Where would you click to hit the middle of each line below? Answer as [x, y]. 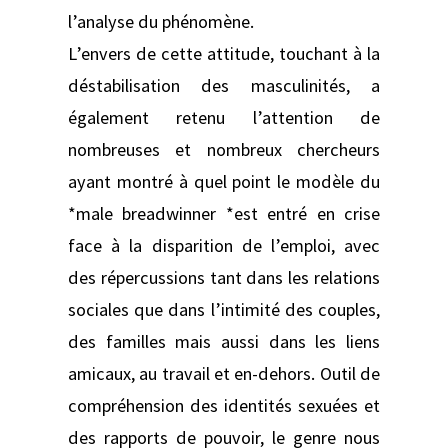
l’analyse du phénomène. [161, 21]
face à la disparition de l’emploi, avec [224, 245]
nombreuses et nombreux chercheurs [224, 149]
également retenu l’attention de [224, 117]
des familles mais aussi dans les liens [224, 341]
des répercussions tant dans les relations [224, 277]
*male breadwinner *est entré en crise [224, 213]
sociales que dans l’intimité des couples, [224, 309]
